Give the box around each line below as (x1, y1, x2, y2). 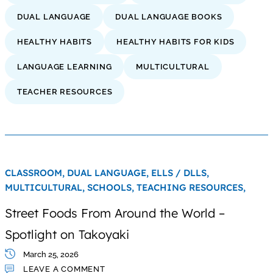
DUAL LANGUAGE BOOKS (115, 12, 222, 21)
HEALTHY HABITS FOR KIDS (116, 37, 235, 46)
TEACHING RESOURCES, (136, 181, 246, 193)
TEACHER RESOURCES (16, 87, 113, 96)
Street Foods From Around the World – (4, 205, 225, 221)
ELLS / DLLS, (151, 166, 209, 179)
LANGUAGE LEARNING (16, 62, 112, 71)
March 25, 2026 (23, 249, 79, 259)
